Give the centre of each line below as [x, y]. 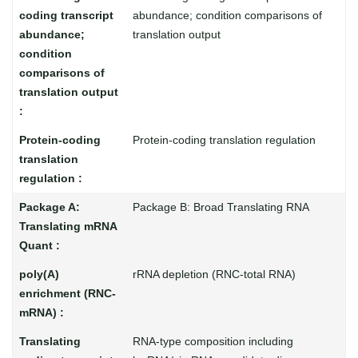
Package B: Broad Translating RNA [221, 207]
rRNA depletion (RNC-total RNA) [214, 274]
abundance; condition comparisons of [227, 15]
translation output [176, 34]
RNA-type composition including [213, 341]
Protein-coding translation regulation [224, 140]
